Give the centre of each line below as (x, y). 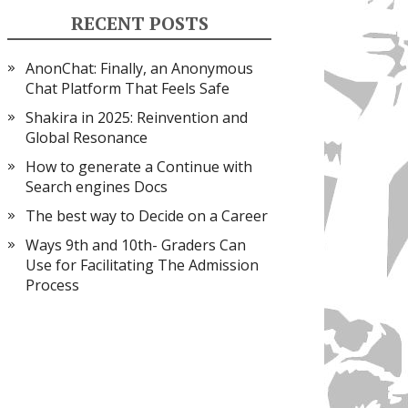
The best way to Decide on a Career (147, 216)
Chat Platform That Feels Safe (127, 88)
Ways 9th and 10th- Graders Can (136, 245)
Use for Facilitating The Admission (142, 265)
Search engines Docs (97, 187)
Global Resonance (87, 138)
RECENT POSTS (139, 23)
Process (52, 285)
